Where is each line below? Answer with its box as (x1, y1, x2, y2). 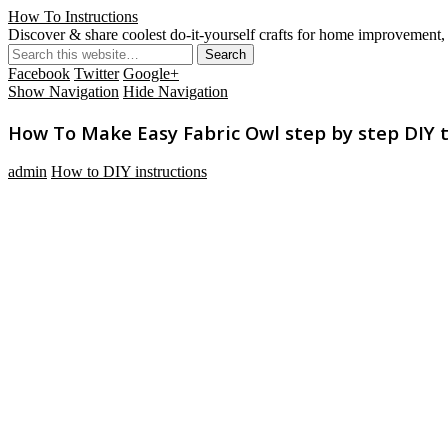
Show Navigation (8, 83, 119, 100)
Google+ (123, 65, 179, 82)
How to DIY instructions (51, 163, 207, 181)
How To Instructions (8, 8, 138, 25)
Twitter (74, 65, 119, 82)
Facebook (8, 65, 70, 82)
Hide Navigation (123, 83, 228, 100)
